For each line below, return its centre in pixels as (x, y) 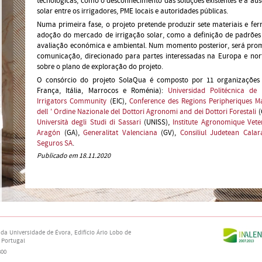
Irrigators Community (72, 101)
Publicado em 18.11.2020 (74, 156)
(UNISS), (158, 122)
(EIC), (118, 101)
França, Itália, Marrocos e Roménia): (103, 91)
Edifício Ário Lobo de (103, 233)
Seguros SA (55, 143)
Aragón (49, 133)
